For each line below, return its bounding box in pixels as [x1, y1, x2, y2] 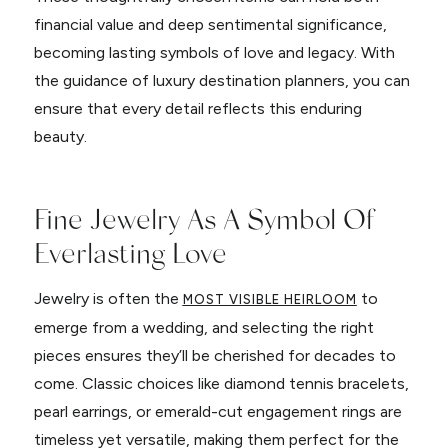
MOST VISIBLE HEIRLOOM [182, 292, 357, 307]
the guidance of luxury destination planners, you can [33, 71, 410, 90]
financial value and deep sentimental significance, [33, 15, 387, 34]
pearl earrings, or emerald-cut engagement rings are [33, 402, 402, 421]
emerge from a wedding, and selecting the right [33, 318, 374, 337]
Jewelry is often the [33, 289, 183, 308]
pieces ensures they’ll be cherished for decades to [33, 346, 396, 365]
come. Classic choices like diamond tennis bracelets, [33, 374, 409, 393]
